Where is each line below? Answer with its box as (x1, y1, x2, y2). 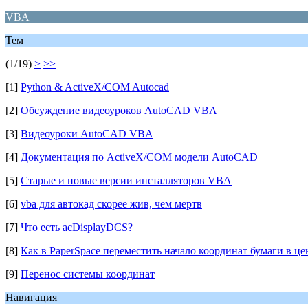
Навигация (5, 291, 57, 303)
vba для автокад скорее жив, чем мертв (21, 198, 202, 210)
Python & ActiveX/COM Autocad (21, 81, 169, 93)
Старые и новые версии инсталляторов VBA (21, 175, 232, 186)
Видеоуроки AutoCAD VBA (21, 128, 153, 140)
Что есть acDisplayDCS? (21, 221, 133, 233)
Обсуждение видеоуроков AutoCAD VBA (21, 104, 217, 116)
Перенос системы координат (21, 268, 155, 280)
